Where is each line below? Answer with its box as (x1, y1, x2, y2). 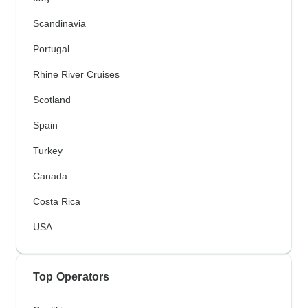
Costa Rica (33, 196, 80, 208)
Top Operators (33, 271, 110, 283)
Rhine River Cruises (33, 69, 120, 80)
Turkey (33, 145, 63, 157)
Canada (33, 170, 67, 182)
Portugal (33, 43, 69, 55)
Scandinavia (33, 18, 86, 30)
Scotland (33, 94, 71, 106)
